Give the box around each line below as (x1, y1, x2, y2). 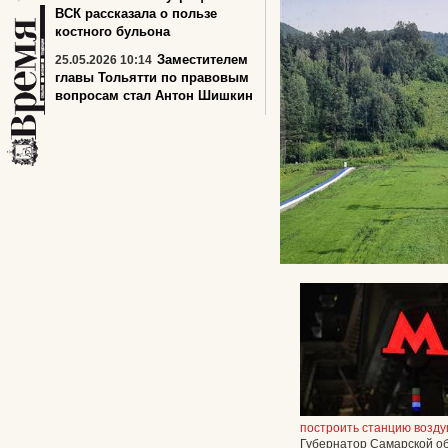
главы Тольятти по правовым (55, 70, 249, 85)
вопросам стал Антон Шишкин (55, 88, 253, 103)
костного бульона (55, 24, 170, 39)
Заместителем (157, 52, 248, 67)
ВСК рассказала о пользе (55, 6, 217, 21)
